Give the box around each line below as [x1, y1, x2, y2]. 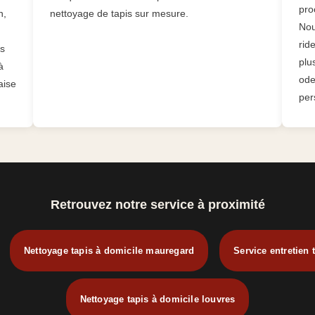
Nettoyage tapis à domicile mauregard [23, 245, 195, 257]
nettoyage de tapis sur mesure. [50, 8, 189, 20]
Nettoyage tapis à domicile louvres [79, 294, 236, 305]
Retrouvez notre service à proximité [50, 198, 265, 212]
